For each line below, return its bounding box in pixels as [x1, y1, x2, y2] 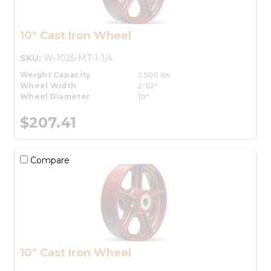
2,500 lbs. [138, 70, 172, 79]
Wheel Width [20, 80, 77, 90]
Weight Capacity [20, 70, 91, 79]
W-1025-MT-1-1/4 [44, 52, 113, 64]
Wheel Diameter [20, 91, 91, 101]
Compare [28, 154, 70, 166]
